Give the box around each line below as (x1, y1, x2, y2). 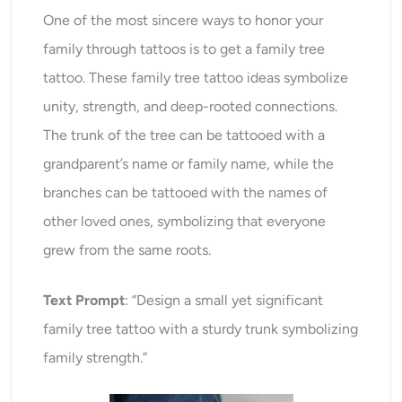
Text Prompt (43, 292, 126, 310)
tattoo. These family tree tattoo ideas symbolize (43, 69, 349, 87)
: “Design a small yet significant (125, 292, 324, 310)
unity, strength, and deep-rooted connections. (43, 98, 338, 116)
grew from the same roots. (43, 241, 212, 259)
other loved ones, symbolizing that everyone (43, 213, 327, 231)
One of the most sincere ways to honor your (43, 12, 324, 30)
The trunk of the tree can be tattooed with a (43, 127, 326, 144)
